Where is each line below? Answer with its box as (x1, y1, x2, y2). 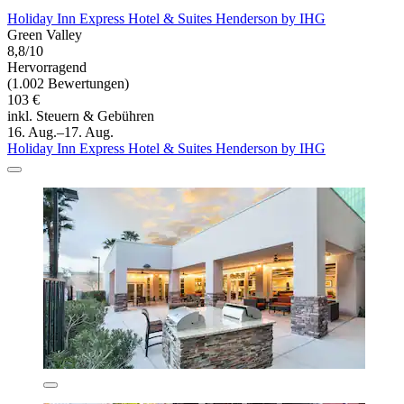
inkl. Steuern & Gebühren (7, 107, 154, 124)
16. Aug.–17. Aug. (7, 124, 114, 140)
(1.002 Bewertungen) (7, 75, 129, 91)
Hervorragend (7, 59, 87, 75)
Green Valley (7, 26, 82, 42)
